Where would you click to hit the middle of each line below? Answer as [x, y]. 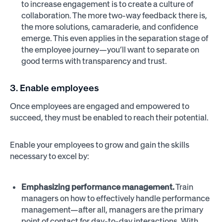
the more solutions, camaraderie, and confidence [110, 27]
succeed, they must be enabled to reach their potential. [110, 118]
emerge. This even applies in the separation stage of [115, 38]
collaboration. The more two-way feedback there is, [114, 16]
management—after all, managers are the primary [112, 210]
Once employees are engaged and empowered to [99, 106]
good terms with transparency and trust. [94, 61]
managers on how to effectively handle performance [116, 198]
